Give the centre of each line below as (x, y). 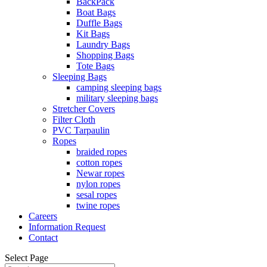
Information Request (67, 227)
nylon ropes (98, 184)
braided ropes (102, 152)
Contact (43, 237)
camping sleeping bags (119, 87)
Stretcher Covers (84, 109)
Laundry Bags (103, 44)
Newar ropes (100, 173)
